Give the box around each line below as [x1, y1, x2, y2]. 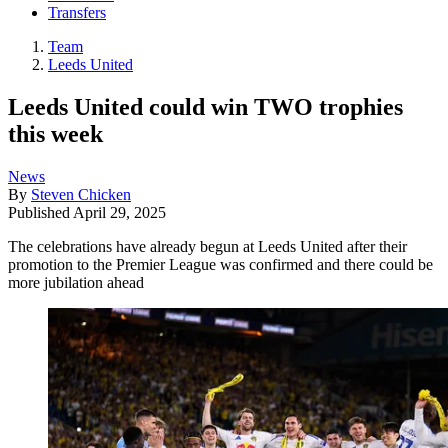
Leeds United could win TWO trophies [8, 93, 403, 120]
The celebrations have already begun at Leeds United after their [8, 237, 407, 255]
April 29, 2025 [73, 203, 166, 221]
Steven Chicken [31, 185, 131, 203]
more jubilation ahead [8, 273, 144, 291]
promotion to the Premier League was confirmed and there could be [8, 255, 433, 273]
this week [8, 120, 103, 147]
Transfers [48, 4, 106, 22]
